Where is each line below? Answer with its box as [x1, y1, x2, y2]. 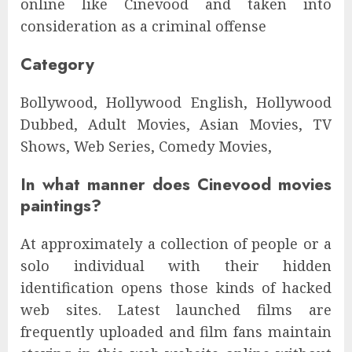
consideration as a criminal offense [20, 16, 266, 35]
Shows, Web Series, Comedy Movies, [20, 136, 272, 156]
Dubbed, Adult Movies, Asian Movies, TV [20, 114, 332, 134]
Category [20, 51, 94, 76]
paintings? [20, 193, 101, 218]
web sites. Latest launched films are [20, 300, 332, 320]
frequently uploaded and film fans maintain [20, 322, 332, 342]
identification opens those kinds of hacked [20, 278, 332, 298]
